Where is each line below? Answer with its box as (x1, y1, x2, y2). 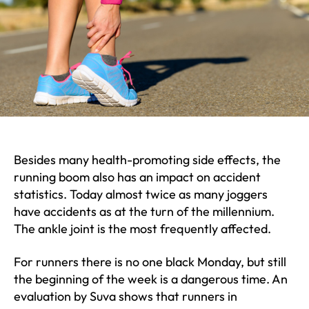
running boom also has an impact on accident (14, 169, 261, 186)
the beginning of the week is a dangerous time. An (14, 270, 288, 287)
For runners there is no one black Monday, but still (14, 253, 286, 270)
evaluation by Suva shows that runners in (14, 288, 237, 304)
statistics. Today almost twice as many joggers (14, 186, 268, 203)
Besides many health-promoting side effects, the (14, 152, 281, 168)
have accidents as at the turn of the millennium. (14, 203, 275, 220)
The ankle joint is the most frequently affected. (14, 221, 271, 237)
